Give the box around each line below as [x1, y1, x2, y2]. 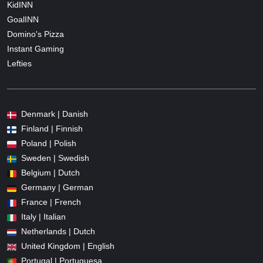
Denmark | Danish [21, 109, 88, 119]
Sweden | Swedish [21, 153, 89, 163]
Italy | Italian [21, 212, 66, 222]
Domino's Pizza [7, 29, 64, 39]
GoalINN [7, 15, 39, 25]
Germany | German [21, 183, 93, 193]
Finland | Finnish [21, 124, 83, 134]
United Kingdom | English [21, 241, 114, 251]
